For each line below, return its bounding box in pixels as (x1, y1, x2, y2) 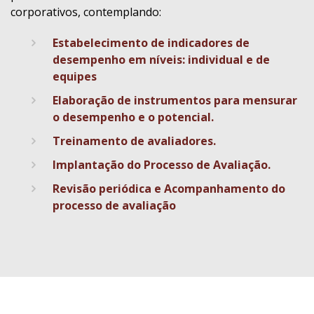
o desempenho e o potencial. (53, 109, 214, 125)
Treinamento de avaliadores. (53, 133, 216, 149)
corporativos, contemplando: (11, 4, 161, 20)
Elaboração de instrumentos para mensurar (53, 93, 297, 109)
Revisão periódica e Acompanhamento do (53, 181, 285, 197)
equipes (53, 69, 97, 85)
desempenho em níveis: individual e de (53, 52, 270, 68)
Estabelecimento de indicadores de (53, 35, 250, 51)
